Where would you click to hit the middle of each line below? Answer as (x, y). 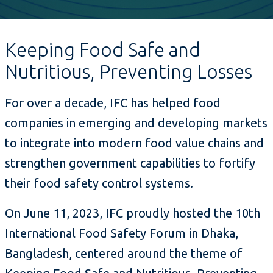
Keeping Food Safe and (103, 50)
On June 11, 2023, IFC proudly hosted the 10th (133, 213)
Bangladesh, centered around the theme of (124, 253)
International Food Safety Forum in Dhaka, (122, 233)
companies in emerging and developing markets (136, 123)
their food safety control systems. (102, 183)
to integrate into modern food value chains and (134, 143)
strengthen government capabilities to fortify (130, 163)
